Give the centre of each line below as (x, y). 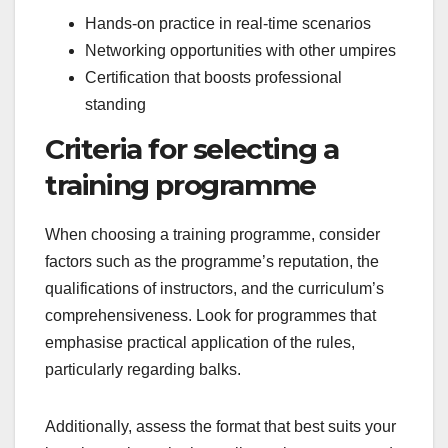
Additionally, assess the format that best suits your (220, 426)
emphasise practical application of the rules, (200, 342)
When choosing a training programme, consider (212, 234)
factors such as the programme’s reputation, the (212, 261)
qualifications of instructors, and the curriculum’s (214, 288)
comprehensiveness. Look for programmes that (210, 315)
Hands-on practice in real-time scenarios (228, 24)
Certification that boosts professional (213, 78)
